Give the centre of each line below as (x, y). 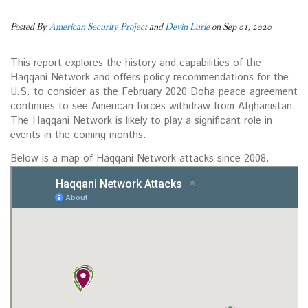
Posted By (30, 27)
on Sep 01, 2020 (241, 27)
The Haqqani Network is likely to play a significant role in (141, 121)
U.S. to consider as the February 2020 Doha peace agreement (154, 92)
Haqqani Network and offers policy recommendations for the (150, 78)
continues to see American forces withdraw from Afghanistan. (153, 107)
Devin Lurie (187, 27)
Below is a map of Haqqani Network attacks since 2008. (140, 159)
